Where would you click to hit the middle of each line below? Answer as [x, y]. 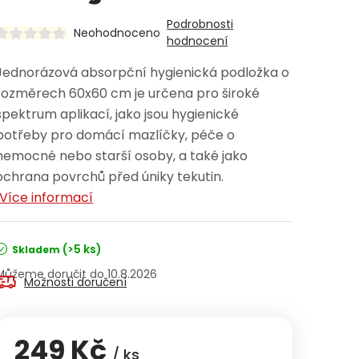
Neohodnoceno [117, 33]
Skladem [36, 250]
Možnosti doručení [76, 282]
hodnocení [198, 41]
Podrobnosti [200, 24]
